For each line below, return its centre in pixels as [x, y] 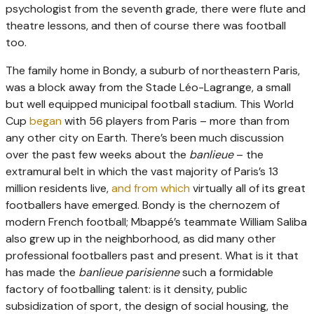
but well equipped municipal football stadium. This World [150, 104]
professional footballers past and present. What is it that [152, 256]
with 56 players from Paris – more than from [176, 121]
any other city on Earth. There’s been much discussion [145, 138]
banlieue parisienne [129, 273]
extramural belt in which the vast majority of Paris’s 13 [142, 172]
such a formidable [226, 273]
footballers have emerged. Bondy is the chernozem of [143, 205]
